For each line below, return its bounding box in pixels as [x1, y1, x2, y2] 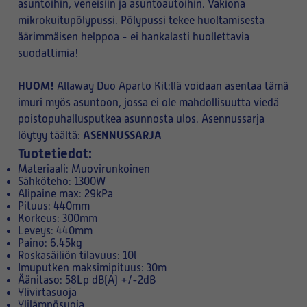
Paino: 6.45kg [18, 237, 82, 249]
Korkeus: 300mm [18, 212, 97, 225]
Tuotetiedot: [18, 145, 92, 162]
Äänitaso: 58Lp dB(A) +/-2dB [18, 274, 156, 286]
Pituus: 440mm [18, 200, 90, 212]
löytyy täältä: [18, 130, 83, 142]
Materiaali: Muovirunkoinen [18, 163, 150, 175]
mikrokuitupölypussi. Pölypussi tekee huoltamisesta [18, 14, 265, 27]
